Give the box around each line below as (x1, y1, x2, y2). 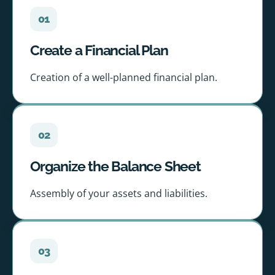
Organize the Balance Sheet (30, 158, 201, 175)
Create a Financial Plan (30, 42, 168, 59)
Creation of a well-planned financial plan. (30, 71, 217, 85)
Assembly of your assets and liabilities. (30, 187, 207, 201)
